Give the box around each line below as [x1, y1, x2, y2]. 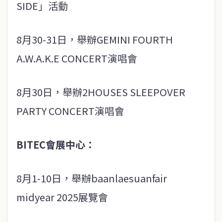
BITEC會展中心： [16, 137, 95, 152]
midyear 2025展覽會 [16, 190, 108, 204]
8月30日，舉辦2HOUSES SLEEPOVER [16, 85, 185, 99]
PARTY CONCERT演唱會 [16, 104, 124, 118]
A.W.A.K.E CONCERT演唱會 [16, 51, 137, 65]
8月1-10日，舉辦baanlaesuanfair [16, 171, 167, 185]
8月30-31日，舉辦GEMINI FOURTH [16, 32, 173, 47]
